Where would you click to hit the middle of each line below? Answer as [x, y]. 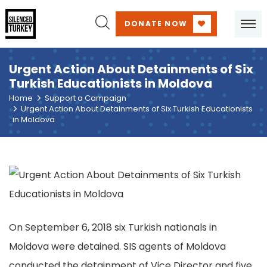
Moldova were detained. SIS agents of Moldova [117, 246]
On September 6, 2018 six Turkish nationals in [113, 227]
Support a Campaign [86, 98]
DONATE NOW [156, 24]
